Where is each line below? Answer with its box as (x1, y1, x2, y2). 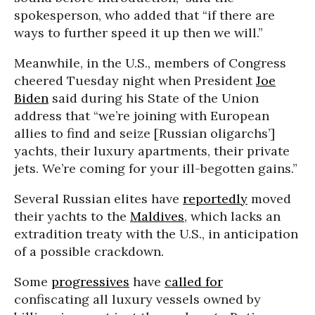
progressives (51, 274, 129, 290)
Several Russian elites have (14, 191, 183, 207)
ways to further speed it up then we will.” (14, 25, 263, 41)
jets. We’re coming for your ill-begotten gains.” (14, 160, 297, 177)
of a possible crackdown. (14, 243, 164, 260)
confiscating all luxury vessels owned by (14, 291, 261, 308)
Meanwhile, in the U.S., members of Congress (14, 55, 286, 72)
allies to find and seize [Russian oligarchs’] (14, 125, 275, 142)
